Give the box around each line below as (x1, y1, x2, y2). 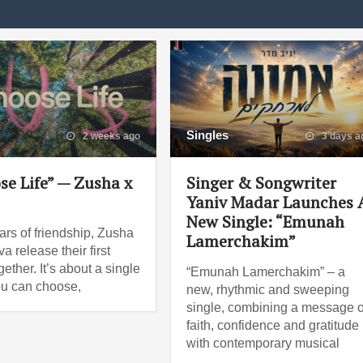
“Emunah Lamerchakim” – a (186, 264, 346, 279)
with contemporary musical (186, 335, 340, 350)
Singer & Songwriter (186, 171, 337, 194)
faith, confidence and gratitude (186, 318, 360, 332)
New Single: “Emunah (186, 210, 345, 233)
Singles (186, 127, 229, 142)
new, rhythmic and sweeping (186, 282, 350, 297)
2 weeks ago (80, 130, 141, 142)
